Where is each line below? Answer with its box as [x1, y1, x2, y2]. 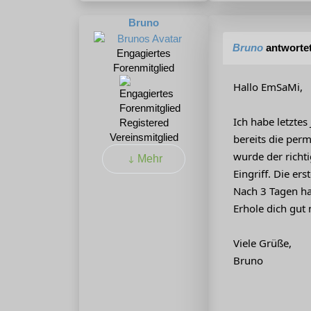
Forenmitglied [113, 61, 174, 74]
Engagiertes [117, 47, 171, 59]
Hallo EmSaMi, [233, 80, 303, 94]
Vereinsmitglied [109, 131, 178, 143]
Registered [119, 116, 169, 128]
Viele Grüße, [233, 236, 292, 251]
